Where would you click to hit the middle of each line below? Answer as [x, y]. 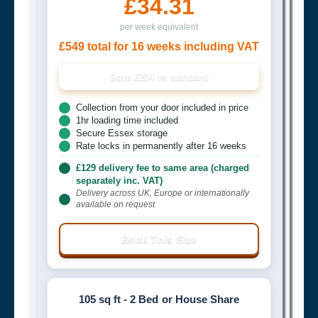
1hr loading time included [127, 120]
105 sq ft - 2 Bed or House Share [159, 299]
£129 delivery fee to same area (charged [163, 168]
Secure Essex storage [122, 133]
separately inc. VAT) [119, 180]
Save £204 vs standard [159, 77]
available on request [115, 204]
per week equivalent [159, 27]
